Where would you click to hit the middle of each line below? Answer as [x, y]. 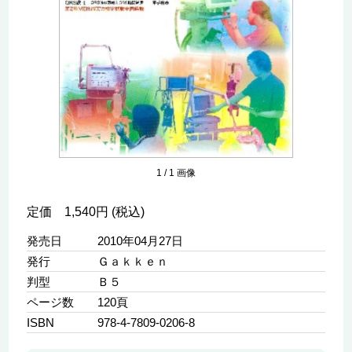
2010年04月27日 [140, 241]
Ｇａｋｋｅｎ [132, 262]
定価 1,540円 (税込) [85, 212]
